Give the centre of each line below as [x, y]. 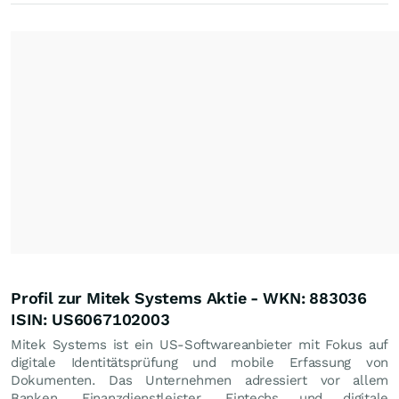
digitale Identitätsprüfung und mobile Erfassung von [199, 362]
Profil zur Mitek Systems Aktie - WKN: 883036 [189, 297]
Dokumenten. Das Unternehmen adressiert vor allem [199, 380]
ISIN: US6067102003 [90, 319]
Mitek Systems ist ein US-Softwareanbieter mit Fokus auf [199, 344]
